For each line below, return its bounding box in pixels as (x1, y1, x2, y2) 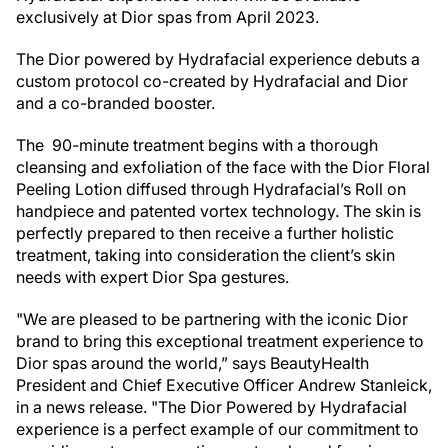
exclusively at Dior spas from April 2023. (16, 7, 319, 27)
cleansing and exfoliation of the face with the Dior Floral (16, 157, 430, 177)
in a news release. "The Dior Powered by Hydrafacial (16, 397, 407, 417)
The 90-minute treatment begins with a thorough (16, 135, 378, 155)
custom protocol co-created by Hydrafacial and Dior (16, 71, 408, 91)
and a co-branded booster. (16, 93, 215, 113)
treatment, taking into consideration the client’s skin (16, 245, 395, 265)
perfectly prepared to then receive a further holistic (16, 223, 394, 243)
